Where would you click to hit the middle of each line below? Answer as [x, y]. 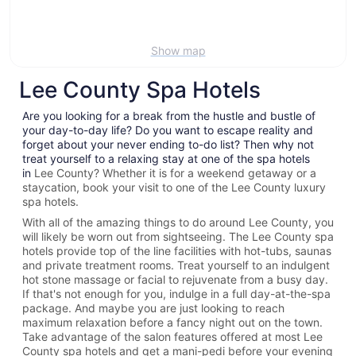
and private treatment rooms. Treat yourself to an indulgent [176, 265]
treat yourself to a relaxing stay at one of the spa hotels [166, 158]
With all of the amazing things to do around [135, 222]
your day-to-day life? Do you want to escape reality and [168, 130]
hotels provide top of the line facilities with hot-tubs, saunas [177, 250]
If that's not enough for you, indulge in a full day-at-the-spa [176, 293]
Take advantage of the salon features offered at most [163, 336]
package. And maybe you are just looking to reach [153, 308]
